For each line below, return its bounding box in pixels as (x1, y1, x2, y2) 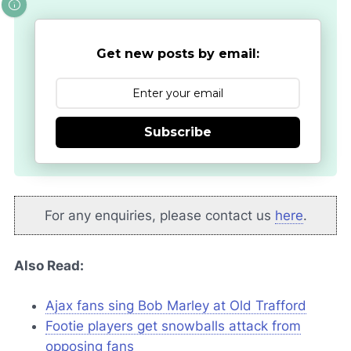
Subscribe (144, 125, 212, 140)
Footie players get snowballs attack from (45, 318, 301, 335)
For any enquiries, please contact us (44, 207, 275, 223)
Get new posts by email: (96, 46, 259, 62)
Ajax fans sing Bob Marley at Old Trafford (45, 298, 306, 314)
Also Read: (14, 258, 84, 274)
